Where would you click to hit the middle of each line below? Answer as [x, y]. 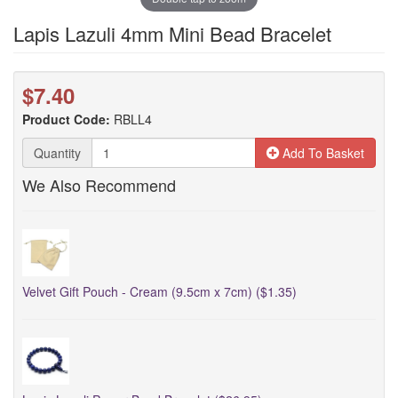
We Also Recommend [99, 185]
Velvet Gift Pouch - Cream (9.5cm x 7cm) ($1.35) [159, 291]
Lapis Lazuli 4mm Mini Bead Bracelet [172, 33]
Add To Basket [322, 153]
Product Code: [66, 119]
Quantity [57, 153]
